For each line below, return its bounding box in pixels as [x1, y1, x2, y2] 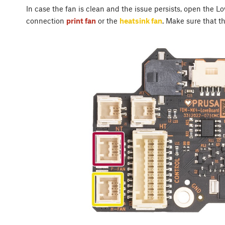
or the [96, 16, 120, 26]
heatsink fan [120, 16, 162, 26]
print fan [66, 16, 96, 26]
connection [26, 16, 66, 26]
